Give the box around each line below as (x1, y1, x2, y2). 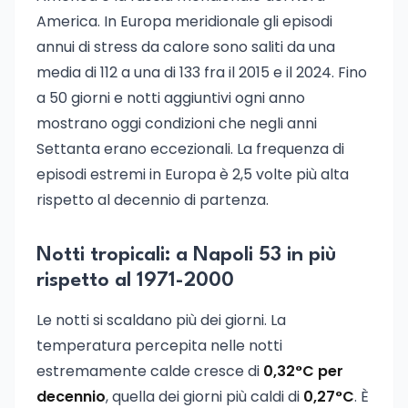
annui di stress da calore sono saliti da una (36, 36, 335, 57)
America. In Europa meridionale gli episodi (36, 11, 332, 32)
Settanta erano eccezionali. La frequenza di (36, 138, 344, 159)
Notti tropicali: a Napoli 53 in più (36, 245, 336, 265)
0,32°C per (263, 361, 343, 382)
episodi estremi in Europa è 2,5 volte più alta (36, 164, 349, 185)
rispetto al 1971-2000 (36, 270, 234, 291)
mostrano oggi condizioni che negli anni (36, 113, 317, 134)
